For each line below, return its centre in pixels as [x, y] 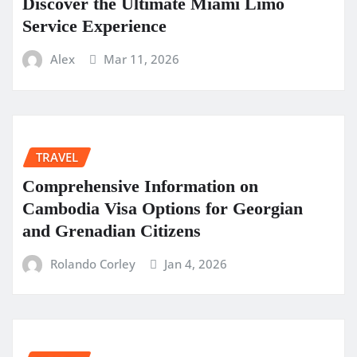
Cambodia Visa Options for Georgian [163, 208]
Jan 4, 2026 [196, 263]
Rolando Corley [92, 263]
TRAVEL [57, 157]
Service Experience [94, 26]
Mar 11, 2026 [142, 59]
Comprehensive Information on [140, 186]
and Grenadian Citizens [112, 230]
